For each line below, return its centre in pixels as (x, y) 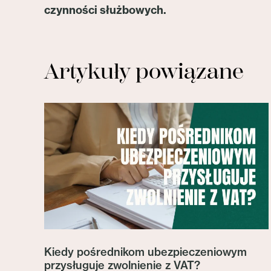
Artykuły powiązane (144, 72)
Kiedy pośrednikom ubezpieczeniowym (145, 252)
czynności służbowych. (105, 10)
